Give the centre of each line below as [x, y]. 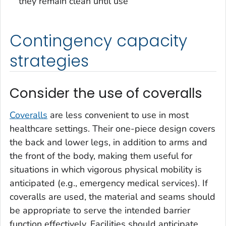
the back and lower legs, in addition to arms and [108, 143]
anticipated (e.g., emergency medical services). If [109, 183]
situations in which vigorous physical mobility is [106, 170]
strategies [49, 61]
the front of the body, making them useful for [101, 156]
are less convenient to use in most [118, 115]
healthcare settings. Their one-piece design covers [112, 129]
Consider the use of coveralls [106, 93]
